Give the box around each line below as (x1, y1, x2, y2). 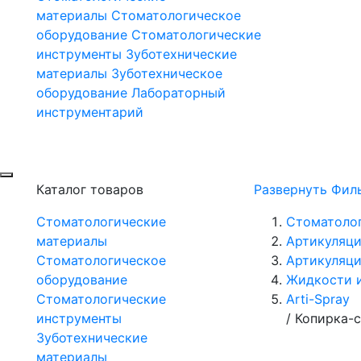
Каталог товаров (36, 181, 143, 198)
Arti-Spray (286, 291, 350, 308)
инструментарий (36, 104, 143, 121)
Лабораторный (131, 85, 226, 102)
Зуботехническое (111, 65, 222, 82)
